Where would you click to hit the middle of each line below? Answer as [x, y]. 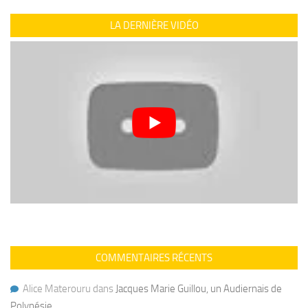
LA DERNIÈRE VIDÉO [154, 26]
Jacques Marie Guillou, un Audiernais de [199, 289]
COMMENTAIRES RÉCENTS [154, 258]
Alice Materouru [57, 289]
